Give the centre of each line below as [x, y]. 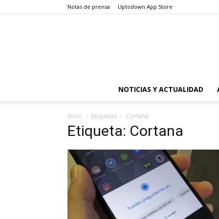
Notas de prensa [89, 7]
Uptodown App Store [145, 7]
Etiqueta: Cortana [125, 131]
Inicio [75, 116]
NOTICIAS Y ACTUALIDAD [161, 89]
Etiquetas [104, 116]
